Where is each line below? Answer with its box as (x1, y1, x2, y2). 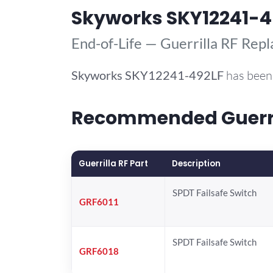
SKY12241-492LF (125, 67, 224, 82)
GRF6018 (79, 245, 119, 257)
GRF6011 (79, 196, 119, 207)
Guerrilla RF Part (79, 157, 148, 169)
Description (172, 157, 221, 169)
